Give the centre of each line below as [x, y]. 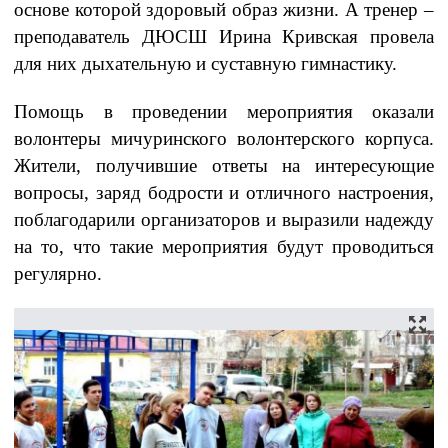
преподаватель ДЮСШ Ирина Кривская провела [224, 37]
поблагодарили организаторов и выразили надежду [224, 220]
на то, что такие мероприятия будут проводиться [224, 247]
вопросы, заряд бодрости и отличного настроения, [224, 193]
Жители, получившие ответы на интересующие [224, 166]
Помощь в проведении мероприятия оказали [224, 112]
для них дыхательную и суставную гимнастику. [205, 64]
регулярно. [58, 274]
